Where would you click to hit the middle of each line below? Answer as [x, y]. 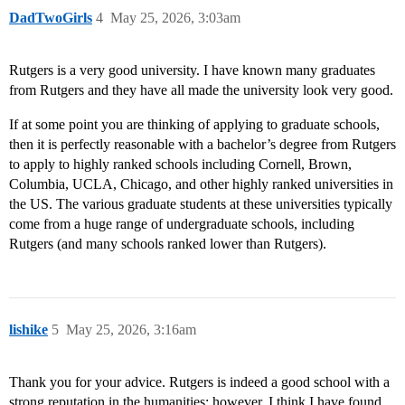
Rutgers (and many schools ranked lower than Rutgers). [168, 244]
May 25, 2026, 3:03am [175, 18]
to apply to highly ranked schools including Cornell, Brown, [180, 165]
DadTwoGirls [51, 18]
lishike [28, 330]
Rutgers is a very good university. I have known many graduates [192, 71]
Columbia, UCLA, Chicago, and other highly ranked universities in [201, 184]
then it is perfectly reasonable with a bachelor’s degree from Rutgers [202, 145]
